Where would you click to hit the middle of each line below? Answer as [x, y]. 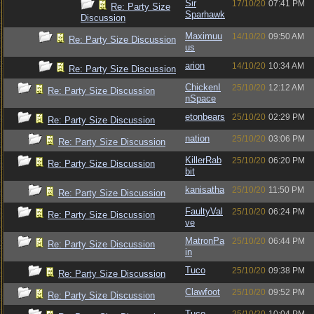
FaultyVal [204, 211]
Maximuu [204, 36]
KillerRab [203, 160]
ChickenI [203, 87]
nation [197, 138]
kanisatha [205, 190]
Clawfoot [203, 292]
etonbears [205, 117]
